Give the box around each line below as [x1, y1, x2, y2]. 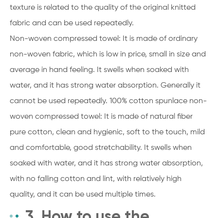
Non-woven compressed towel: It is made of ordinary [10, 35, 198, 43]
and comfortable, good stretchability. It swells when [10, 144, 192, 152]
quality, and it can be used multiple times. [10, 190, 156, 199]
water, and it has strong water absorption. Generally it [10, 81, 200, 90]
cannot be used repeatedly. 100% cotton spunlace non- [10, 97, 207, 105]
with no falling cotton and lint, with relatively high [10, 175, 182, 183]
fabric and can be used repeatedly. [10, 19, 134, 27]
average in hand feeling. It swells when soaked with [10, 66, 189, 74]
